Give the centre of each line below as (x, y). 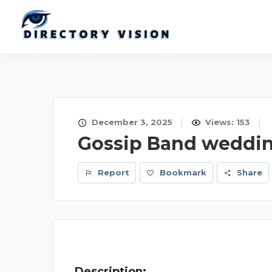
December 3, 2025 (131, 122)
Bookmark (183, 172)
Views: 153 (226, 122)
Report (112, 172)
